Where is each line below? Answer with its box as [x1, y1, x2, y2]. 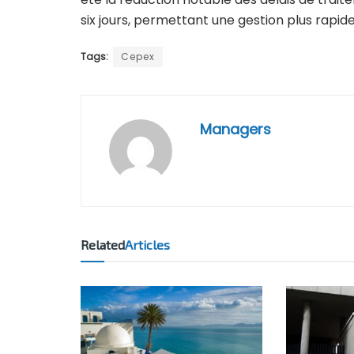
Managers [200, 119, 271, 140]
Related [81, 237, 125, 253]
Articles [125, 237, 170, 253]
